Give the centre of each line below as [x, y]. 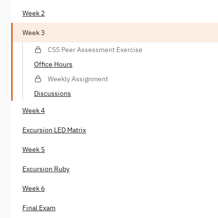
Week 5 [34, 150]
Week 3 [34, 33]
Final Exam [39, 208]
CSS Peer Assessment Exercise [95, 50]
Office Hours [53, 64]
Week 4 [34, 111]
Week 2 [34, 13]
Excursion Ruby [46, 169]
